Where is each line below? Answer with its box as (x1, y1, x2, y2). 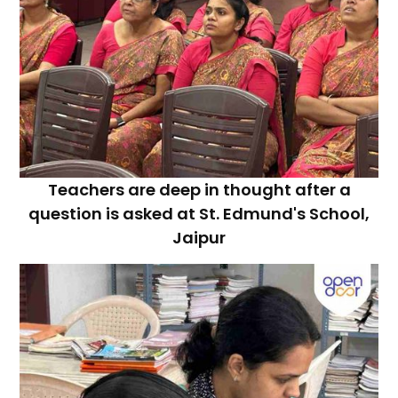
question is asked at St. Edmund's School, (28, 202, 370, 225)
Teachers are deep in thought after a (47, 178, 351, 201)
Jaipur (172, 226, 226, 249)
